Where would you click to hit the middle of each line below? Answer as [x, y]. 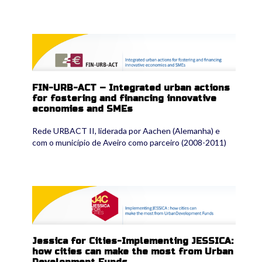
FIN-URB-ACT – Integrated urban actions [131, 88]
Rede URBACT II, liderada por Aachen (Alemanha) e [126, 131]
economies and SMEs [82, 109]
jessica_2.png [65, 191]
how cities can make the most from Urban [133, 251]
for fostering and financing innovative [124, 99]
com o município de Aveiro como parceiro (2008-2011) [129, 143]
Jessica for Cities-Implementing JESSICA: [133, 241]
